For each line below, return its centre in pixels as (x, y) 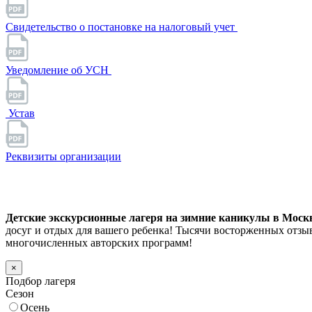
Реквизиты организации (63, 157)
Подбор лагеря (40, 281)
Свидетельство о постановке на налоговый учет (122, 27)
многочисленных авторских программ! (99, 243)
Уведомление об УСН (58, 70)
